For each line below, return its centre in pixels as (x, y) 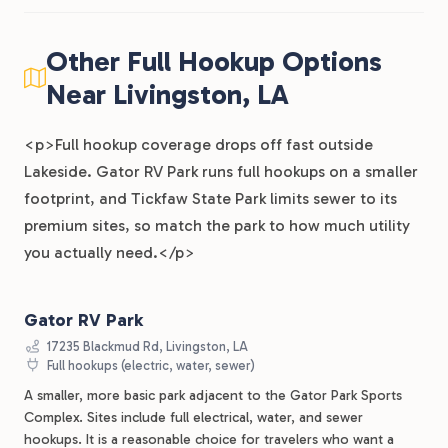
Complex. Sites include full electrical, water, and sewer (193, 417)
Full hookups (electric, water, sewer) (150, 365)
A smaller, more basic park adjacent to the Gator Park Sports (213, 395)
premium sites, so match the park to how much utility (217, 225)
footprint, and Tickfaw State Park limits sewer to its (210, 198)
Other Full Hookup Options (214, 61)
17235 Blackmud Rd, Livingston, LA (146, 346)
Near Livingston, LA (167, 94)
